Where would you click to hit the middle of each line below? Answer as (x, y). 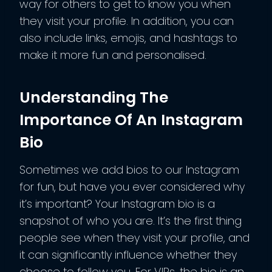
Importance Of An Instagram (131, 120)
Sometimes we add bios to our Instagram (129, 169)
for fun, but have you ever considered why (132, 186)
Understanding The (94, 98)
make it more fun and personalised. (113, 55)
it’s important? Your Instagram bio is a (117, 203)
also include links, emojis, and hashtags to (128, 38)
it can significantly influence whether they (128, 254)
